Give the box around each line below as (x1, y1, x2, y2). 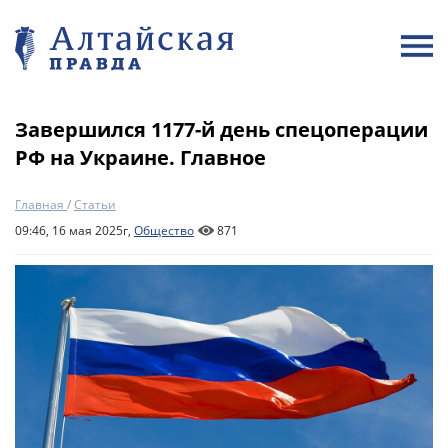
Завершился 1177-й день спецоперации (15, 116, 428, 143)
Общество (134, 222, 194, 239)
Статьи (74, 196, 116, 213)
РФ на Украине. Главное (15, 144, 266, 171)
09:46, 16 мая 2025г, (15, 222, 134, 239)
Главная (15, 196, 64, 213)
